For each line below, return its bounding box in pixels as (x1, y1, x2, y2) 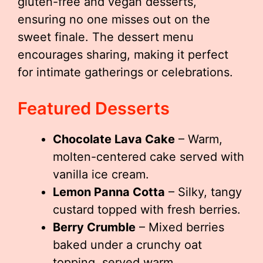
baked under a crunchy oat (53, 238, 202, 252)
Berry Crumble (53, 220, 136, 234)
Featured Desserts (18, 98, 170, 119)
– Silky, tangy (165, 185, 242, 199)
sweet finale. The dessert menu (18, 30, 194, 44)
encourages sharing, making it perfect (18, 48, 228, 62)
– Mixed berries (136, 220, 224, 234)
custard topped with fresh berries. (53, 203, 241, 217)
